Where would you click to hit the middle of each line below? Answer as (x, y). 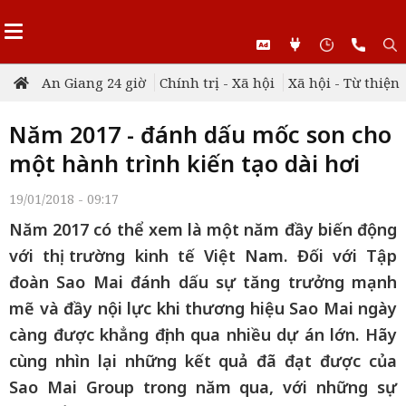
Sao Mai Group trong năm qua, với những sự (203, 387)
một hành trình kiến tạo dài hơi (184, 163)
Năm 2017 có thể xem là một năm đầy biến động (203, 229)
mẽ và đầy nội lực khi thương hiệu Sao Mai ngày (203, 308)
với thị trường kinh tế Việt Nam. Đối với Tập (203, 256)
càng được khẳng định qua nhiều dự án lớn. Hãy (203, 334)
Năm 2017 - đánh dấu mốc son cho (200, 134)
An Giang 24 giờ (94, 82)
